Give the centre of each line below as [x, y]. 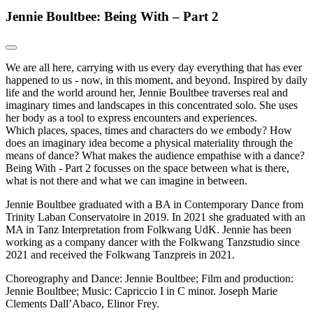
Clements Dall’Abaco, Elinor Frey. [82, 303]
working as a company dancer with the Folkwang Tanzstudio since [153, 242]
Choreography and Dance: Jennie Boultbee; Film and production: [150, 278]
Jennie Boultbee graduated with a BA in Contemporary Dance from [154, 204]
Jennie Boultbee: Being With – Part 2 [112, 16]
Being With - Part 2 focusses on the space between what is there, [147, 168]
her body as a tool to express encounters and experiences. [131, 117]
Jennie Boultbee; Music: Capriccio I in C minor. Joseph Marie [141, 291]
